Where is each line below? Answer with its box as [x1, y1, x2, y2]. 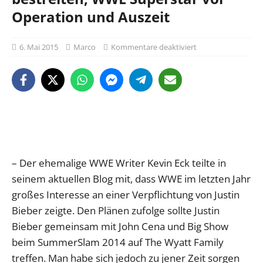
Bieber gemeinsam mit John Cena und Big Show [12, 220, 228, 234]
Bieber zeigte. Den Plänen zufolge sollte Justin [12, 204, 220, 218]
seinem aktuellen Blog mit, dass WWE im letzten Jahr [12, 172, 251, 186]
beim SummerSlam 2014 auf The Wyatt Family [12, 235, 224, 249]
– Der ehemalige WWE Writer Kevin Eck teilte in [12, 156, 226, 170]
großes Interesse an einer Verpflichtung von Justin [12, 188, 240, 202]
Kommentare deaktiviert [111, 41, 197, 52]
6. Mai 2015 [19, 41, 58, 52]
